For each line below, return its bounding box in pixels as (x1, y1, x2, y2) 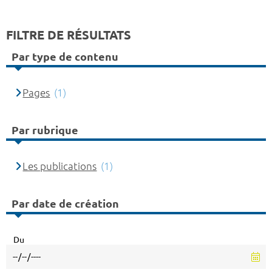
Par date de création (12, 197, 119, 209)
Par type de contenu (12, 50, 118, 63)
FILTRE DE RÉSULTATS (6, 28, 131, 42)
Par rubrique (12, 123, 78, 136)
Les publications (22, 160, 97, 172)
